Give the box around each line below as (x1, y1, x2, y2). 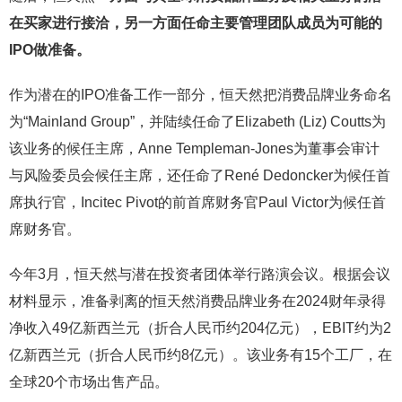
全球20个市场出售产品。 (9, 374, 169, 389)
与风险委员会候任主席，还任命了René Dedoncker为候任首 (9, 168, 390, 183)
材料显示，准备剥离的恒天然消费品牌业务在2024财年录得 (9, 293, 386, 309)
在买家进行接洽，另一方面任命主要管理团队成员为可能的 (9, 15, 382, 31)
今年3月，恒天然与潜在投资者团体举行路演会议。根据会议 (9, 267, 390, 282)
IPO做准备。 (9, 42, 91, 57)
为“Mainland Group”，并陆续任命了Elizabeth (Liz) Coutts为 (9, 114, 386, 129)
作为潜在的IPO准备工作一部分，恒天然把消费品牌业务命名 (9, 87, 392, 102)
